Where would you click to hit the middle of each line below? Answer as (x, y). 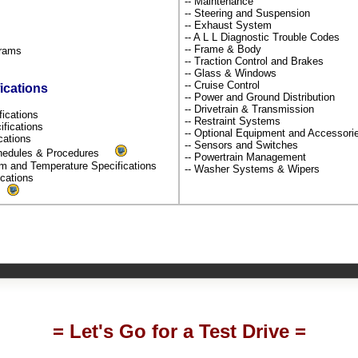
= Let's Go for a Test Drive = (179, 331)
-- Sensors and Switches (243, 145)
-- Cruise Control (224, 85)
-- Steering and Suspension (249, 13)
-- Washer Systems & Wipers (252, 169)
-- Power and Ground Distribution (261, 97)
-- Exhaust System (230, 25)
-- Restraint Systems (234, 121)
